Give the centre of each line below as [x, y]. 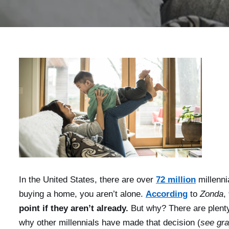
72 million [176, 180]
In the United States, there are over [87, 180]
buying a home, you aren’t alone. [82, 194]
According [167, 194]
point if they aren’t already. [74, 209]
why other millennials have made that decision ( [110, 223]
